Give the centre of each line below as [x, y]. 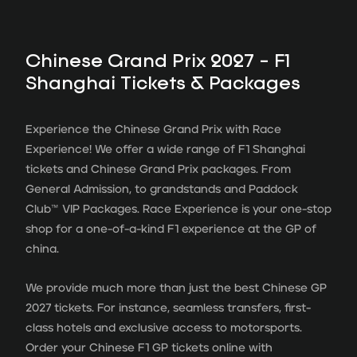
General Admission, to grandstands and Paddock [162, 189]
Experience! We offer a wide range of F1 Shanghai [165, 149]
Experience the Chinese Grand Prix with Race [153, 129]
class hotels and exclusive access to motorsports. [164, 328]
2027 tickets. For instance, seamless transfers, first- [168, 308]
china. [42, 249]
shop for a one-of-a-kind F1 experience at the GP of [171, 229]
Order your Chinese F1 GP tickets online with [149, 347]
